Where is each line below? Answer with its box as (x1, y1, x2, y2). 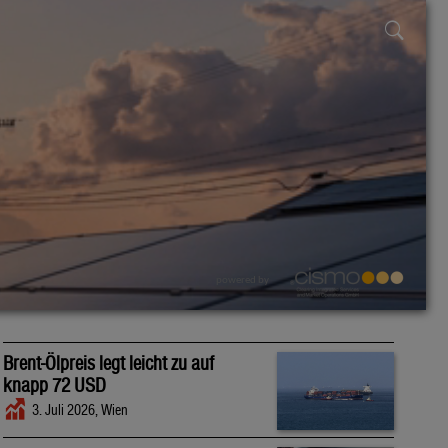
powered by (216, 274, 271, 286)
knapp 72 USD (3, 374, 107, 396)
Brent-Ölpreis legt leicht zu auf (3, 352, 215, 374)
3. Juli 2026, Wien (32, 401, 129, 419)
